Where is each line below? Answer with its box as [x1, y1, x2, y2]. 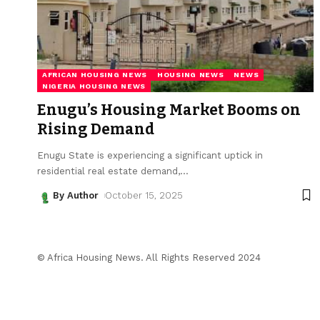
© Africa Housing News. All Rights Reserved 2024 [37, 251, 261, 263]
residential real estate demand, [37, 165, 180, 176]
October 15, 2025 [104, 189, 183, 201]
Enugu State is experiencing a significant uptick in [37, 149, 263, 161]
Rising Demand [37, 119, 154, 139]
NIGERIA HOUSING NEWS [42, 81, 146, 90]
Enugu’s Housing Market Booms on [37, 100, 301, 119]
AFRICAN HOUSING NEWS [42, 70, 147, 79]
